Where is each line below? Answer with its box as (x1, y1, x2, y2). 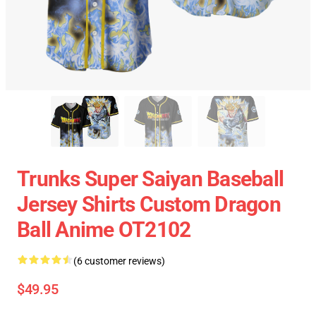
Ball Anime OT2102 (17, 217, 191, 242)
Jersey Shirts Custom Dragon (17, 192, 281, 217)
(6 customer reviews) (73, 255, 165, 267)
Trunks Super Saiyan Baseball (17, 166, 284, 191)
